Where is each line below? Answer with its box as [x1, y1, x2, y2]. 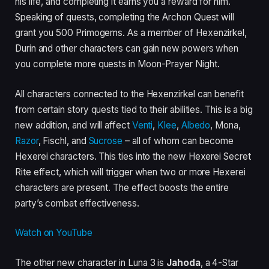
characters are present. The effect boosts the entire [15, 181, 229, 193]
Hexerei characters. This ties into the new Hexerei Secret [15, 150, 251, 162]
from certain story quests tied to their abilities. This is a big [15, 103, 253, 115]
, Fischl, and [38, 134, 89, 147]
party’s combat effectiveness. [15, 197, 139, 209]
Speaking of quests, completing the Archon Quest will [15, 11, 235, 23]
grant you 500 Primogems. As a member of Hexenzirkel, [15, 27, 247, 38]
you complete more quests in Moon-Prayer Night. [15, 58, 220, 70]
